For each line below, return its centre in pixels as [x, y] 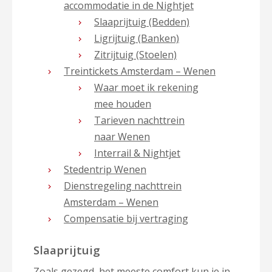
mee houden [123, 104]
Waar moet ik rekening [146, 87]
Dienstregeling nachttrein [123, 186]
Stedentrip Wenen [105, 169]
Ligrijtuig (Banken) [137, 38]
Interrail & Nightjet [137, 153]
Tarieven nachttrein [139, 120]
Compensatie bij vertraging [126, 219]
